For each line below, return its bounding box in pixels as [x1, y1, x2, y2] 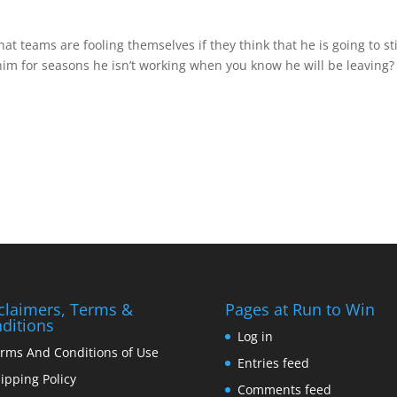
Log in [237, 327, 273, 345]
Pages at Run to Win [224, 298, 375, 320]
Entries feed [237, 354, 309, 371]
